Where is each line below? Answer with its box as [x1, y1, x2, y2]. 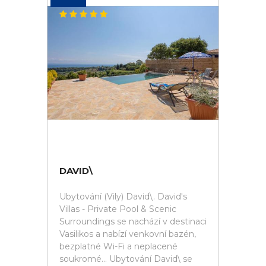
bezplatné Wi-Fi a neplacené [59, 241, 178, 252]
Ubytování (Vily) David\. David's [59, 191, 187, 202]
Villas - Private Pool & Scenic [59, 204, 176, 214]
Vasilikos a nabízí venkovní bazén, [59, 229, 196, 239]
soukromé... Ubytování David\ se [59, 254, 192, 264]
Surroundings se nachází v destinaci [59, 216, 207, 227]
